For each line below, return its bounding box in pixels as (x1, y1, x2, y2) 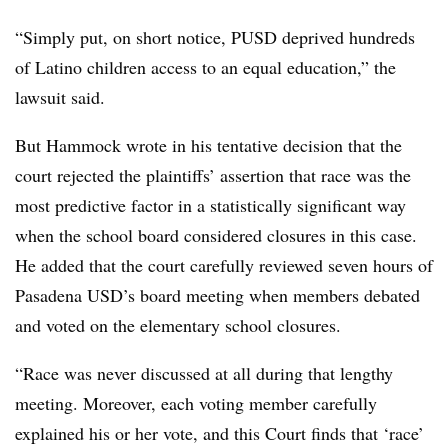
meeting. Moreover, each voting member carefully (15, 390, 377, 415)
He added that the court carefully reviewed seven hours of (15, 252, 433, 277)
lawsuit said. (15, 84, 105, 109)
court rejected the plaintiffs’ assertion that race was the (15, 162, 411, 187)
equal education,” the (243, 54, 396, 79)
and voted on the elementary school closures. (15, 312, 347, 337)
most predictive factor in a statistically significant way (15, 192, 406, 217)
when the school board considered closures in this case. (15, 222, 417, 247)
